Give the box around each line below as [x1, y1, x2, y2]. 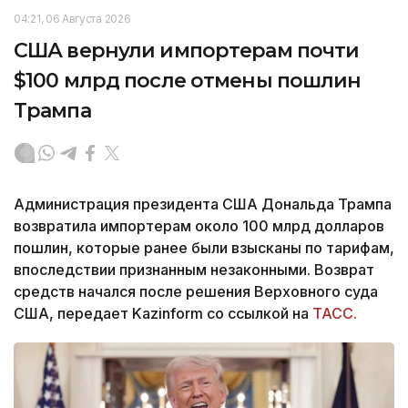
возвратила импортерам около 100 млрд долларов [14, 216, 384, 235]
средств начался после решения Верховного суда [14, 281, 378, 301]
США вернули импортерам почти [14, 37, 360, 63]
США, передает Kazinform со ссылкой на [14, 303, 312, 322]
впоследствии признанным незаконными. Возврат [14, 260, 374, 279]
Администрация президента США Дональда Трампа [14, 194, 392, 213]
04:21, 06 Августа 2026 [14, 11, 131, 25]
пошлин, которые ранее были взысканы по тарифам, [14, 238, 394, 257]
